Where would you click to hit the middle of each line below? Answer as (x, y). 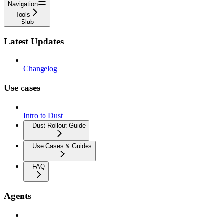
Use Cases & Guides (62, 146)
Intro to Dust (43, 115)
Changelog (40, 69)
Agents (18, 196)
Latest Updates (34, 41)
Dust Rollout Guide (59, 125)
